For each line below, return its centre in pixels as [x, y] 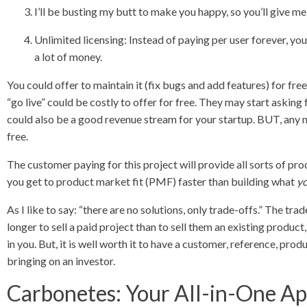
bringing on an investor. [61, 261]
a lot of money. [69, 57]
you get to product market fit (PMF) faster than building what [152, 181]
